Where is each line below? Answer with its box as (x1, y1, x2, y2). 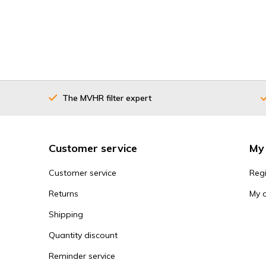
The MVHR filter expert (62, 92, 151, 103)
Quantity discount (49, 230, 118, 241)
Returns (49, 188, 78, 199)
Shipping (49, 209, 83, 220)
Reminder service (49, 251, 115, 262)
